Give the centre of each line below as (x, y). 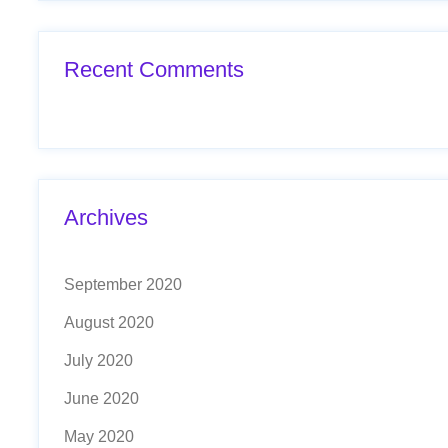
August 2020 (109, 322)
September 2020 (123, 284)
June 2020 (101, 398)
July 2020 (98, 360)
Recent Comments (154, 69)
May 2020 (99, 436)
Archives (106, 217)
